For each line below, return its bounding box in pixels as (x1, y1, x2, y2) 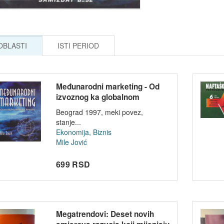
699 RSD (56, 158, 90, 170)
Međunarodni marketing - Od (56, 81, 160, 92)
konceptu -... (56, 102, 101, 113)
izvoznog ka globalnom (56, 91, 140, 103)
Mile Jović (56, 137, 87, 147)
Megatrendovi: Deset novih (56, 208, 154, 220)
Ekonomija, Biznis (56, 127, 112, 137)
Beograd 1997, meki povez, (56, 107, 143, 117)
